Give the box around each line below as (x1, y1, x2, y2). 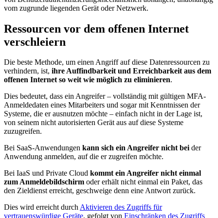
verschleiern (4, 35, 66, 48)
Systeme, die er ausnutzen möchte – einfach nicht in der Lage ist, (4, 109, 202, 118)
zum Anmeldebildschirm (4, 178, 84, 186)
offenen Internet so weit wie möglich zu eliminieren (4, 75, 170, 84)
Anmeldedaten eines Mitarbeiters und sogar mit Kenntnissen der (4, 101, 200, 109)
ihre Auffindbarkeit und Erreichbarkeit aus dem (52, 67, 211, 75)
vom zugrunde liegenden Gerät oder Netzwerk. (4, 3, 148, 12)
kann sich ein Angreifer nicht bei (82, 144, 189, 152)
